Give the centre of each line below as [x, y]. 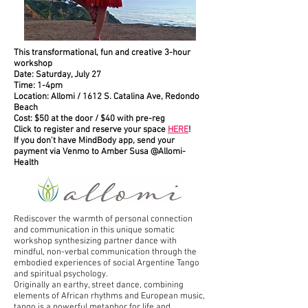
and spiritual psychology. [61, 274]
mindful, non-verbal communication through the [105, 252]
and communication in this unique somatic [94, 230]
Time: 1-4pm [38, 86]
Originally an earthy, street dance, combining [99, 285]
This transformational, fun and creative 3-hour [102, 53]
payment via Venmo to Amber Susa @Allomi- [100, 152]
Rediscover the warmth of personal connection [103, 219]
